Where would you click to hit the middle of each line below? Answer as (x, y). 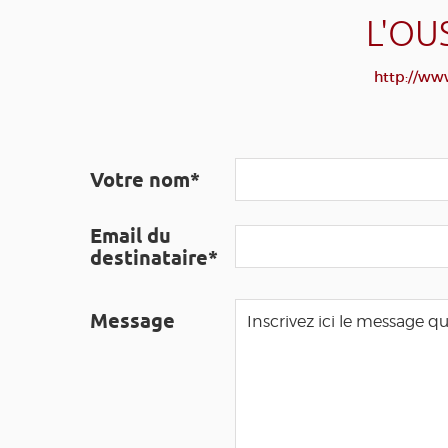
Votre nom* (145, 180)
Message (132, 321)
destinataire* (154, 258)
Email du (130, 236)
